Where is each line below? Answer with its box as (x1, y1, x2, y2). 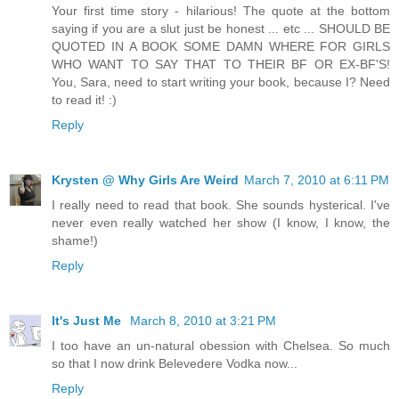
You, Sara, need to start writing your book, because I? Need (52, 75, 390, 90)
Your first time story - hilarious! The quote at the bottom (52, 4, 390, 19)
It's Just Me (52, 313, 125, 329)
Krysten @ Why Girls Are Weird (52, 173, 239, 188)
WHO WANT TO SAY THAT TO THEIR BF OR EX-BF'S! (52, 57, 390, 72)
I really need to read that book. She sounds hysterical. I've (52, 198, 390, 213)
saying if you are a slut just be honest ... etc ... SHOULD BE (52, 21, 390, 37)
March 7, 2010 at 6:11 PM (244, 173, 389, 188)
